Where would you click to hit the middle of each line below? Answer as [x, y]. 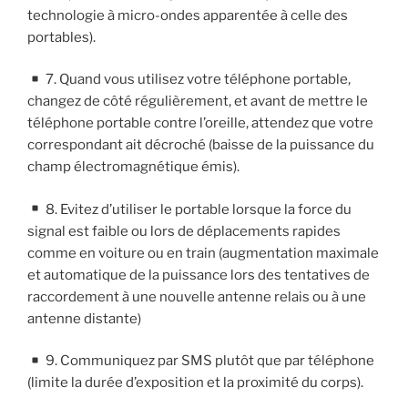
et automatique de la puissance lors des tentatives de [199, 275]
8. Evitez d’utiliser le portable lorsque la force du [198, 209]
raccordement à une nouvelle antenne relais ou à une [197, 296]
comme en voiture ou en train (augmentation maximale [203, 253]
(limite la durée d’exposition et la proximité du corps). [195, 383]
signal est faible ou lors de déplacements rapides [184, 231]
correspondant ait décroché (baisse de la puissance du [201, 145]
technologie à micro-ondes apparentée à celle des [188, 15]
